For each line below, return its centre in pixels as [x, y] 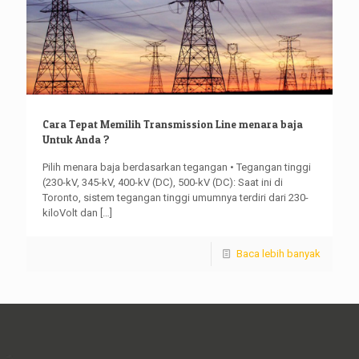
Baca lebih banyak [278, 253]
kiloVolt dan [70, 212]
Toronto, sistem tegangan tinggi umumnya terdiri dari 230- [175, 197]
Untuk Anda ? [76, 139]
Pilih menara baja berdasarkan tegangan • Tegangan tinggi [177, 167]
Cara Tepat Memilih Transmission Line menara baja [173, 124]
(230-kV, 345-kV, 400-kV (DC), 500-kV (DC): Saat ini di [163, 182]
